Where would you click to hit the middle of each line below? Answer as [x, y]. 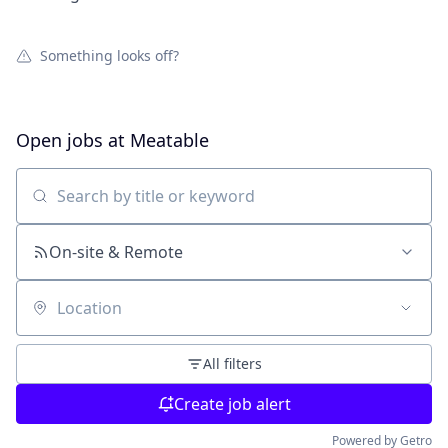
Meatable [169, 140]
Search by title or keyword [114, 205]
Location [47, 317]
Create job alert [232, 404]
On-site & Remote [116, 252]
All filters [232, 363]
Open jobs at [73, 140]
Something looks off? [109, 55]
